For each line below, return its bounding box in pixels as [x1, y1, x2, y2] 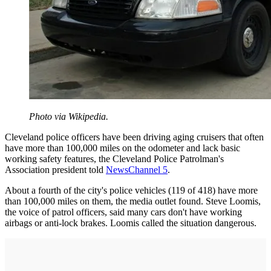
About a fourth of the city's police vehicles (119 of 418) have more [5, 185, 258, 196]
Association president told [5, 165, 106, 175]
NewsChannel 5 [106, 165, 168, 175]
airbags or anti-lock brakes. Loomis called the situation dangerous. [5, 218, 256, 229]
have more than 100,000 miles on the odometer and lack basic [5, 143, 240, 154]
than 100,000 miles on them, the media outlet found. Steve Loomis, [5, 196, 261, 207]
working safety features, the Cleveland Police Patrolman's [5, 154, 224, 165]
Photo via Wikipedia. [29, 111, 108, 122]
